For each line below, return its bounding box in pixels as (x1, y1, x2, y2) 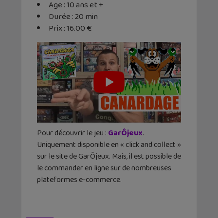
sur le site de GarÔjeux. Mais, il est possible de (37, 150, 181, 163)
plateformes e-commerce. (37, 174, 122, 186)
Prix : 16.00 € (49, 21, 91, 35)
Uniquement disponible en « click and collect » (37, 139, 181, 151)
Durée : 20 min (49, 10, 98, 23)
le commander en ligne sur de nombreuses (37, 162, 171, 175)
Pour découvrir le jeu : (37, 127, 108, 140)
